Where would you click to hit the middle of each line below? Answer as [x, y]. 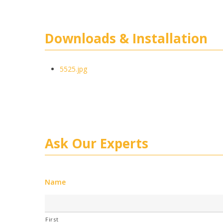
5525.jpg [73, 69]
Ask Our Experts [97, 144]
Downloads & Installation [126, 39]
